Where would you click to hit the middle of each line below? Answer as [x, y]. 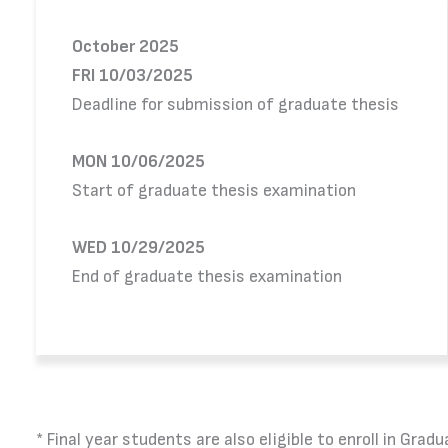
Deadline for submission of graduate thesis [235, 104]
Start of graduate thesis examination [214, 190]
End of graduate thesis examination [207, 276]
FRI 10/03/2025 [132, 75]
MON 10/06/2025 [138, 161]
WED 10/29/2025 [138, 247]
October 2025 [125, 46]
